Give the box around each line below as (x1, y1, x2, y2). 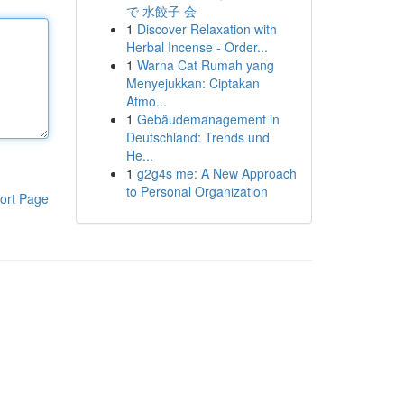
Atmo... (125, 92, 167, 110)
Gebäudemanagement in (136, 110, 280, 128)
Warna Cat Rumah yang (136, 56, 274, 74)
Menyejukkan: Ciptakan (125, 74, 260, 92)
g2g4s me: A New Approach (136, 164, 297, 182)
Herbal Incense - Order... (125, 38, 268, 56)
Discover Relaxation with (136, 20, 277, 38)
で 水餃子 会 (125, 2, 197, 20)
